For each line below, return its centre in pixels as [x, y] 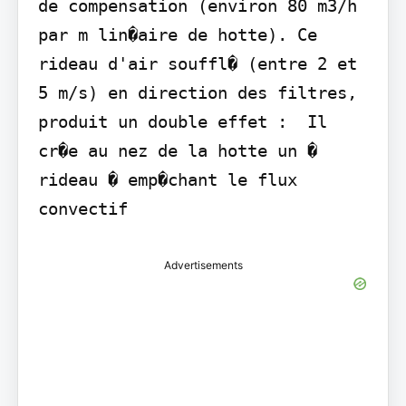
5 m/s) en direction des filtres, [197, 92]
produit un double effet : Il [182, 121]
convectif [82, 208]
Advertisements [203, 265]
